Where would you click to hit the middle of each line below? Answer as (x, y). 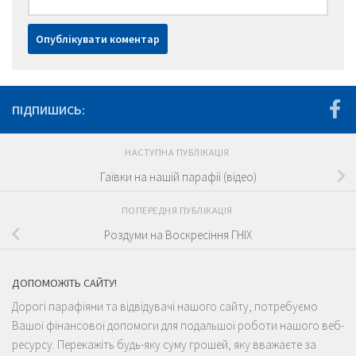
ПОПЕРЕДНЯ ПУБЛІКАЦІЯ (178, 211)
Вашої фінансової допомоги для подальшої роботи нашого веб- (178, 326)
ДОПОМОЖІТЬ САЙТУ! (64, 283)
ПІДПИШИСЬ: (48, 110)
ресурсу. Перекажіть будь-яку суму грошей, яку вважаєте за (164, 345)
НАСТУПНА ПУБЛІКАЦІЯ (178, 153)
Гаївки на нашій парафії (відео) (178, 176)
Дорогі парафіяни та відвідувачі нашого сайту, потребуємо (165, 307)
